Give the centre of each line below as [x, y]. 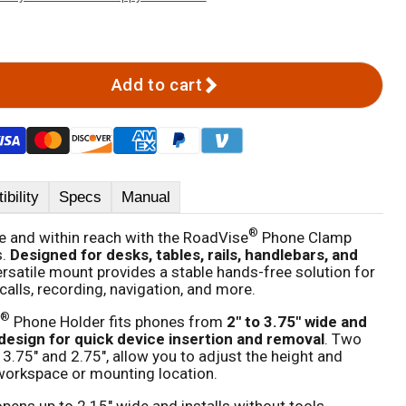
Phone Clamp [304, 237]
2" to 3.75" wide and [296, 321]
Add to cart [156, 84]
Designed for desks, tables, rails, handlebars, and [184, 254]
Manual [145, 197]
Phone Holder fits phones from [118, 321]
